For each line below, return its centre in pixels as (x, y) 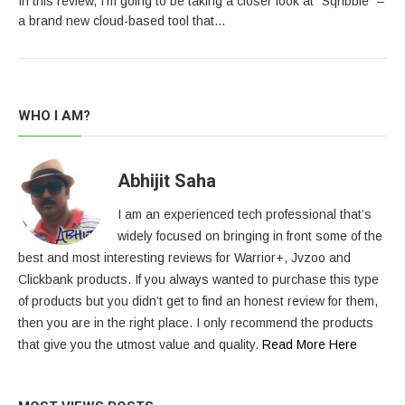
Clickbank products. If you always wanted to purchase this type (198, 279)
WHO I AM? (54, 116)
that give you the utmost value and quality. (140, 344)
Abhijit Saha (167, 181)
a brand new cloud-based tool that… (122, 21)
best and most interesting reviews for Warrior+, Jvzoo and (184, 258)
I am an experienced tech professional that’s (245, 214)
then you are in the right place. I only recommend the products (196, 323)
